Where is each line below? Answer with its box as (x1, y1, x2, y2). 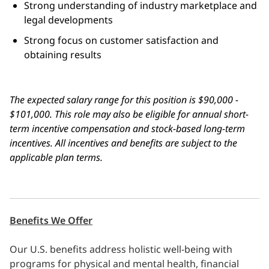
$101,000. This (10, 107, 71, 121)
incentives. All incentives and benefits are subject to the (10, 136, 237, 150)
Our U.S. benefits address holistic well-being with (10, 242, 232, 256)
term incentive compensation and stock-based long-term (10, 121, 245, 135)
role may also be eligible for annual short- (71, 107, 249, 121)
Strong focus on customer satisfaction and (24, 34, 219, 47)
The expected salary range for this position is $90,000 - (10, 92, 238, 106)
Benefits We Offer (10, 213, 92, 227)
